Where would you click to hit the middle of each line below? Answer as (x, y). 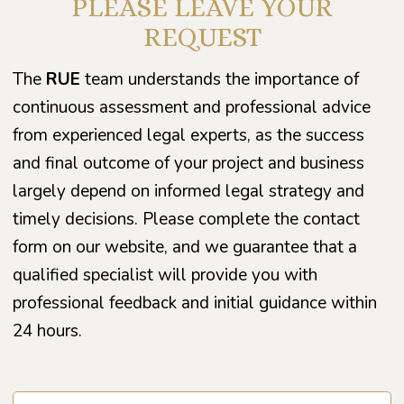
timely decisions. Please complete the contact (186, 219)
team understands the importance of (220, 79)
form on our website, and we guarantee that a (185, 247)
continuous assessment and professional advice (192, 107)
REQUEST (202, 37)
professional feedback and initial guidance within (195, 303)
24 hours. (47, 331)
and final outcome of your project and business (188, 163)
